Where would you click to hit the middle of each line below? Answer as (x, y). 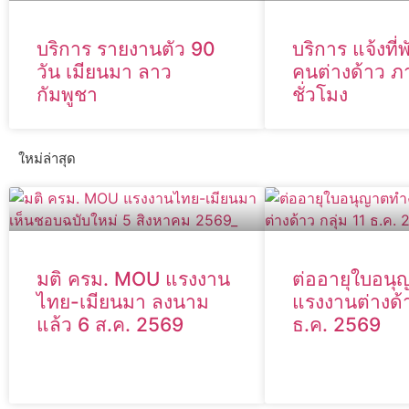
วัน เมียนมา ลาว (104, 72)
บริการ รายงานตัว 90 (126, 49)
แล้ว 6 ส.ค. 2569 (110, 325)
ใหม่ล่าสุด (47, 158)
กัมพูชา (67, 95)
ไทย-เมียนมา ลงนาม (123, 302)
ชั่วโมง (320, 95)
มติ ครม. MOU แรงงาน (133, 279)
